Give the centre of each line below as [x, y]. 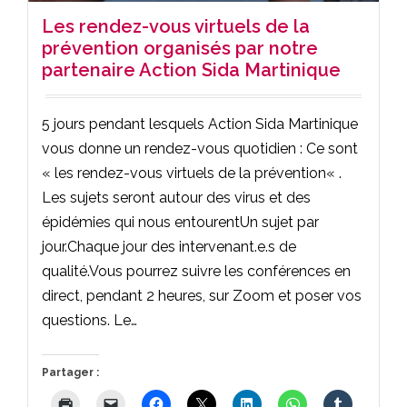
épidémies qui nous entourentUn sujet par [180, 222]
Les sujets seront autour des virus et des [176, 197]
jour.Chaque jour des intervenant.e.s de [169, 246]
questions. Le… [89, 320]
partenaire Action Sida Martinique [191, 69]
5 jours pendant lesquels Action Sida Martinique [200, 124]
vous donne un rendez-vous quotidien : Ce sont [200, 148]
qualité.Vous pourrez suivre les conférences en [196, 271]
